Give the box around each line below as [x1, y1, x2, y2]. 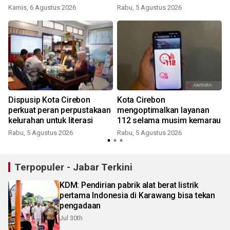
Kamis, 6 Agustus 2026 [8, 4, 76, 12]
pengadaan [60, 201, 101, 211]
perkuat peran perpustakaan [8, 105, 111, 116]
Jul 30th [60, 214, 83, 222]
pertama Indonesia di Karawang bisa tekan [60, 190, 215, 201]
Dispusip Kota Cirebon [8, 95, 90, 105]
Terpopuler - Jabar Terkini [14, 161, 132, 174]
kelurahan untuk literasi [8, 116, 93, 126]
